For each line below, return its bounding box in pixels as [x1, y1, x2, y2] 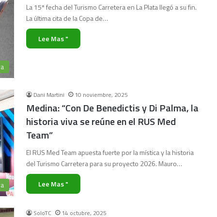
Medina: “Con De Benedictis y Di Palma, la [26, 100, 199, 115]
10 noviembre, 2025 [75, 90, 128, 99]
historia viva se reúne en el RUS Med [26, 114, 176, 129]
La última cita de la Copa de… [26, 13, 108, 23]
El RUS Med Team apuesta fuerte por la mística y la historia [26, 147, 194, 157]
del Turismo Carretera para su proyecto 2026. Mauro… [26, 158, 182, 169]
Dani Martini [33, 90, 64, 99]
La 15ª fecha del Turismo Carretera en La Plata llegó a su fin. [26, 2, 197, 12]
